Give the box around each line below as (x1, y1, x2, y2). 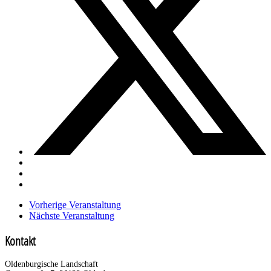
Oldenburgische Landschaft (5, 260, 98, 269)
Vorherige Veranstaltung (29, 200, 121, 211)
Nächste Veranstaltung (29, 211, 114, 221)
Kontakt (5, 232, 36, 249)
